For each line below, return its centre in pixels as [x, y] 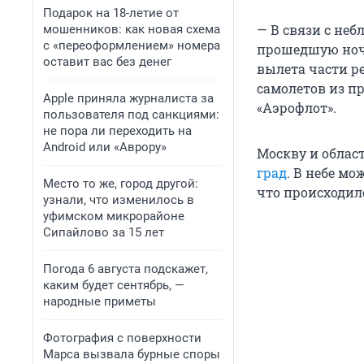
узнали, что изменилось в [119, 200]
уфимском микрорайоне [114, 216]
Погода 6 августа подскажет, [126, 269]
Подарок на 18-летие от [111, 13]
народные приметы [100, 301]
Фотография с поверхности [122, 338]
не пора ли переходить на [117, 131]
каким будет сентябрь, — [114, 285]
